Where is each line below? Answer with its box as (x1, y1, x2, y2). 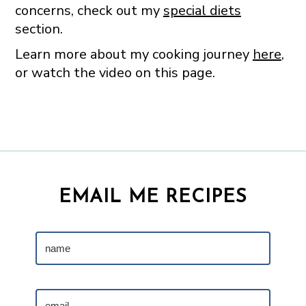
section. (14, 19, 63, 38)
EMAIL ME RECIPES (58, 188, 248, 207)
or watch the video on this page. (14, 63, 215, 82)
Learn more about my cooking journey (14, 44, 253, 64)
